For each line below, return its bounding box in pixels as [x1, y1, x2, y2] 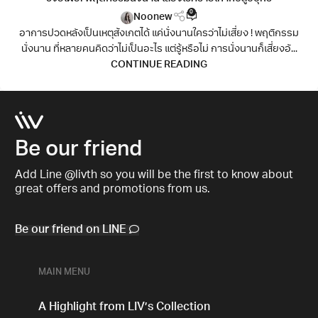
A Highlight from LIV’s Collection [38, 301, 211, 313]
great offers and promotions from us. [15, 184, 211, 196]
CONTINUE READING [111, 60, 207, 71]
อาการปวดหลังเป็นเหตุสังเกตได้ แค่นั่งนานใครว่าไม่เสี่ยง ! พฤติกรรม [19, 28, 299, 40]
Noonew [133, 11, 172, 23]
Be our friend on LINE [15, 224, 130, 236]
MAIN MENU [38, 268, 91, 278]
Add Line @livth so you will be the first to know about [15, 170, 294, 182]
